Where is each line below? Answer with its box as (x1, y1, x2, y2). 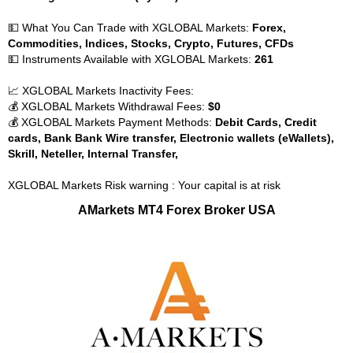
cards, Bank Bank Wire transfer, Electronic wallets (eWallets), (8, 132, 334, 144)
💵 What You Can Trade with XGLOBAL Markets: (8, 21, 252, 34)
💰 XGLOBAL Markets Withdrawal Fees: (8, 100, 208, 113)
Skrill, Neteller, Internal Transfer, (8, 147, 178, 160)
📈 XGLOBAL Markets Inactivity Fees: (8, 84, 194, 97)
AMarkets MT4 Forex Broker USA (77, 203, 276, 217)
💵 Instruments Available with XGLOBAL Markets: (8, 53, 255, 65)
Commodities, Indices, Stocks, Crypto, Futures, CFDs (8, 37, 294, 50)
